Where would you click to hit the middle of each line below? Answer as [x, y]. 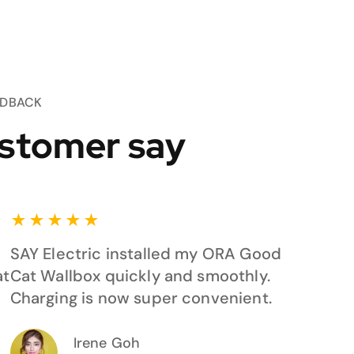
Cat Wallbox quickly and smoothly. [140, 276]
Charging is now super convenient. [141, 298]
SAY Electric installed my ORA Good [146, 254]
